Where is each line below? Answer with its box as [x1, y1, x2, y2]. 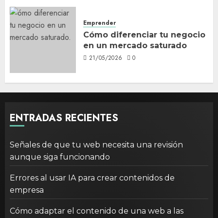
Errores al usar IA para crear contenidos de [10, 173, 175, 182]
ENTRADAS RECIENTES [10, 110, 118, 125]
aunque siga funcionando [10, 152, 110, 162]
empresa [10, 185, 44, 195]
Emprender [83, 18, 116, 28]
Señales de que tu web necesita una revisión [10, 140, 183, 149]
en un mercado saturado [83, 41, 187, 51]
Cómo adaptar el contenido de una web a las [10, 206, 183, 216]
